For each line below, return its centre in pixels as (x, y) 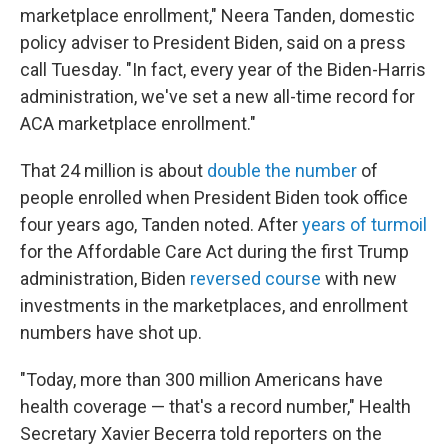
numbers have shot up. (111, 332)
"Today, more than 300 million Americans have (201, 379)
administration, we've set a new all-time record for (217, 96)
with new (359, 278)
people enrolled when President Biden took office (214, 197)
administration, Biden (105, 278)
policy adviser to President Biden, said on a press (213, 42)
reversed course (255, 278)
